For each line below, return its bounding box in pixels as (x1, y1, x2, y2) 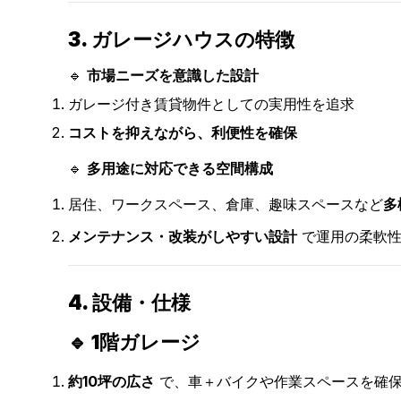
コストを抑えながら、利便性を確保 (68, 124, 297, 141)
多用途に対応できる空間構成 (87, 159, 273, 177)
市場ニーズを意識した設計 (87, 66, 259, 84)
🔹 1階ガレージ (68, 330, 200, 354)
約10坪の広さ (68, 372, 155, 390)
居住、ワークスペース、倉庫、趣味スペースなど (68, 195, 383, 213)
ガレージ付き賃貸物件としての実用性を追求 (68, 95, 354, 113)
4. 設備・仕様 (68, 290, 191, 314)
